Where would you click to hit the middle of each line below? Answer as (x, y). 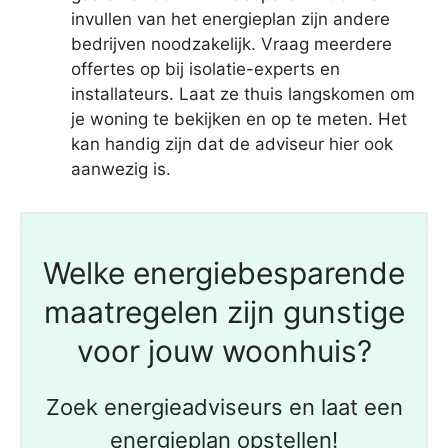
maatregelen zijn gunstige (224, 312)
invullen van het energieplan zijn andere (230, 19)
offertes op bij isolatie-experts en (205, 69)
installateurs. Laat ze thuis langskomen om (243, 94)
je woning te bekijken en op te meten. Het (239, 119)
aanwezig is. (121, 169)
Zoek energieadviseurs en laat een (224, 407)
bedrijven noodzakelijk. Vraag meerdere (231, 44)
